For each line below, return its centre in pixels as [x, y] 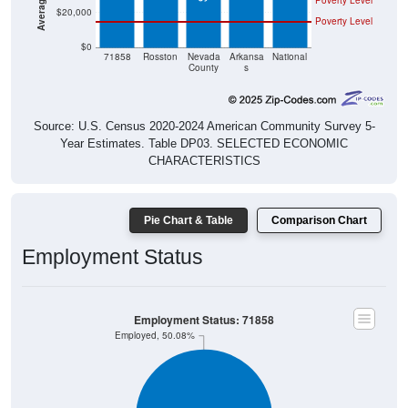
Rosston [161, 43]
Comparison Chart [319, 206]
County [204, 54]
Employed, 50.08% [154, 321]
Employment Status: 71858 [204, 306]
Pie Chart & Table [189, 206]
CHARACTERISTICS [204, 147]
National [290, 43]
